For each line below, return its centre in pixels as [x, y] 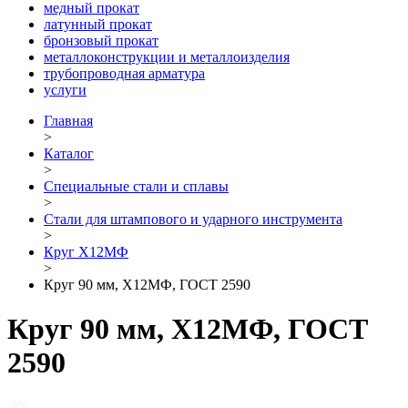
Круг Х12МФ [86, 251]
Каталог [69, 153]
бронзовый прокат [101, 40]
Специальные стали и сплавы [136, 186]
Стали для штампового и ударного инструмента [193, 219]
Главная [68, 120]
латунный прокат [98, 24]
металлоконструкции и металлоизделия [167, 56]
